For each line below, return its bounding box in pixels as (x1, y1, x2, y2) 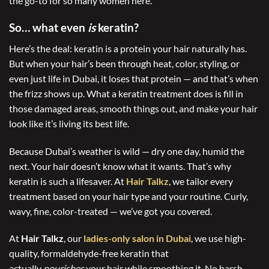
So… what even (9, 20, 88, 35)
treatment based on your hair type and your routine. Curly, (9, 190, 248, 202)
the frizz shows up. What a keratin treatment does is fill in (9, 87, 243, 99)
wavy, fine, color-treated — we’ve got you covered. (9, 205, 212, 217)
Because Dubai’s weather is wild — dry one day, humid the (9, 145, 244, 157)
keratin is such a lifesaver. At (9, 175, 126, 187)
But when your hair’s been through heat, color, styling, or (9, 57, 240, 69)
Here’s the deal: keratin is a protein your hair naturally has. (9, 42, 247, 54)
